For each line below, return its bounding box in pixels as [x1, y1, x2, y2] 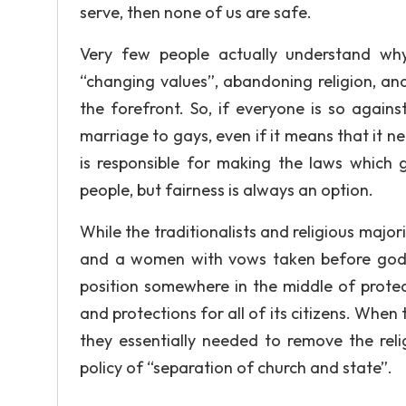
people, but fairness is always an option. [80, 179, 373, 200]
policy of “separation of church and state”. [80, 357, 392, 378]
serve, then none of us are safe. [80, 2, 312, 23]
